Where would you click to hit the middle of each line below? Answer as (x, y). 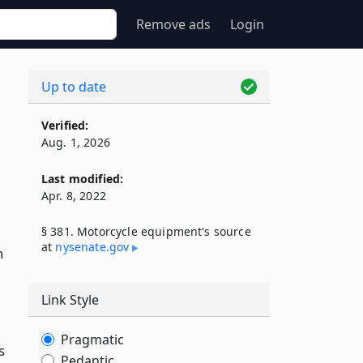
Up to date (74, 87)
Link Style (70, 300)
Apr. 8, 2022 (74, 196)
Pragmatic (92, 340)
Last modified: (83, 179)
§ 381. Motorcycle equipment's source (146, 231)
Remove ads (173, 24)
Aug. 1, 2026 (76, 142)
